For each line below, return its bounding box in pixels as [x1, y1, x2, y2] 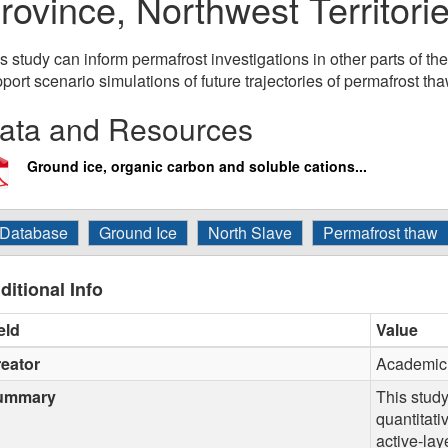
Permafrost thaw [323, 221, 438, 244]
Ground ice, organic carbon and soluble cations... [27, 156, 367, 176]
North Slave [208, 221, 292, 244]
